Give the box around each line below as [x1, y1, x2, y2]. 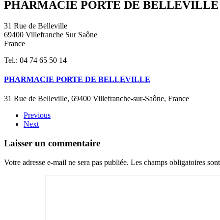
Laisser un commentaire [4, 137, 100, 148]
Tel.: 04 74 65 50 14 [4, 55, 67, 64]
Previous [24, 111, 51, 120]
